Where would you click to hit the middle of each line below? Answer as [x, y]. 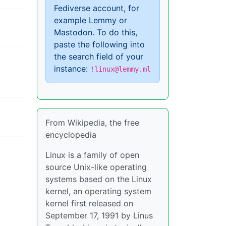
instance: [72, 69]
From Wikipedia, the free [92, 123]
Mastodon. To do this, [96, 32]
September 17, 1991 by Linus [99, 215]
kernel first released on [89, 203]
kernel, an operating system [98, 191]
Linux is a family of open [92, 155]
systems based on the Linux [99, 179]
